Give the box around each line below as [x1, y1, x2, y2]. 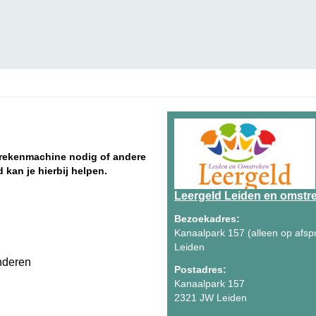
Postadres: [174, 264, 226, 275]
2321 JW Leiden [174, 292, 247, 303]
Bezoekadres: [174, 213, 240, 224]
